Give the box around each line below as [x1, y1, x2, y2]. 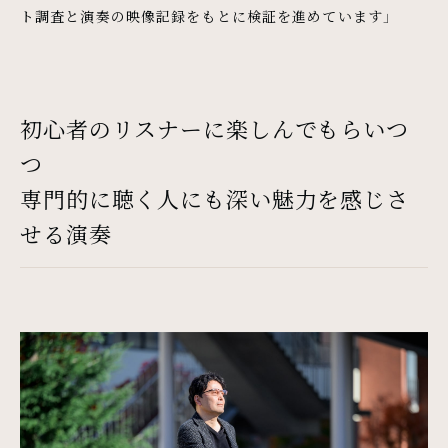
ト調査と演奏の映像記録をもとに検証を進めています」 [20, 6, 392, 27]
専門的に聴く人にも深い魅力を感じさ [20, 183, 409, 215]
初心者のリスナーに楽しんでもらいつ [20, 113, 409, 145]
